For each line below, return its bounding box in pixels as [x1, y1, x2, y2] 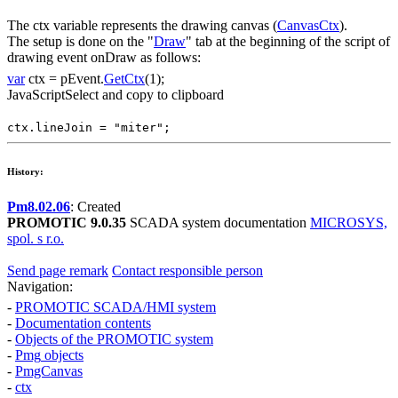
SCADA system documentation [126, 214, 310, 230]
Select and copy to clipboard [65, 86, 224, 102]
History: [7, 165, 44, 177]
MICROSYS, [310, 214, 387, 230]
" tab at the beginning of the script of [186, 34, 390, 49]
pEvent [60, 70, 100, 86]
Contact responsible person [112, 262, 263, 278]
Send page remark [7, 262, 108, 278]
